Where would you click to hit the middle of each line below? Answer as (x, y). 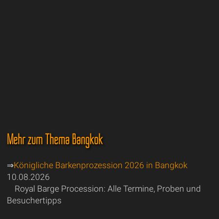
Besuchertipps (34, 201)
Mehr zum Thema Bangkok (55, 139)
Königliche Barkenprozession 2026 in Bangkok (100, 165)
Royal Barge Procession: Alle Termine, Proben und (108, 189)
